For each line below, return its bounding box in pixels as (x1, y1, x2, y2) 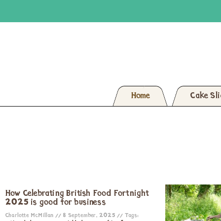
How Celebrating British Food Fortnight (5, 189, 149, 198)
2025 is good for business (5, 198, 106, 207)
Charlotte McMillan (5, 213, 55, 219)
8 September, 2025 (61, 213, 117, 219)
